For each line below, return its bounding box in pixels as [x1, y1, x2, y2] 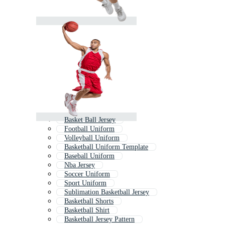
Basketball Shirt [64, 206, 109, 214]
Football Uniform [64, 125, 115, 133]
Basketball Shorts [64, 197, 114, 205]
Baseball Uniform [64, 152, 115, 160]
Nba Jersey [64, 161, 95, 169]
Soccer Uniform [64, 170, 110, 178]
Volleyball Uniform [64, 134, 120, 142]
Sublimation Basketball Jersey [64, 188, 149, 196]
